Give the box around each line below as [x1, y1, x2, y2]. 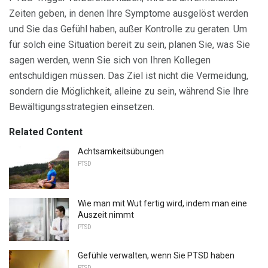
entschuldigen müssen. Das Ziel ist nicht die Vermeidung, [9, 70, 248, 82]
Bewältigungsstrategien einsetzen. [9, 101, 154, 113]
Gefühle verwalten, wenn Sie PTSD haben [78, 250, 234, 260]
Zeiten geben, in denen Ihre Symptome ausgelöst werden [9, 8, 248, 20]
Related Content [9, 126, 83, 138]
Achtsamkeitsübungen [78, 147, 164, 157]
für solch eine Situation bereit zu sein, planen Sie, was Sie [9, 39, 250, 51]
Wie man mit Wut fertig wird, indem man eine [78, 199, 247, 209]
